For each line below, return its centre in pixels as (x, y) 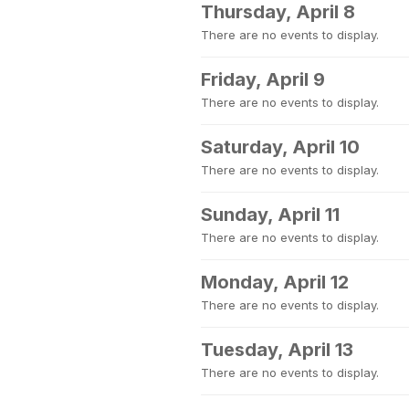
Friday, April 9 (263, 79)
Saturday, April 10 (280, 147)
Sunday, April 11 (270, 215)
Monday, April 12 (275, 282)
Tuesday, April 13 (277, 350)
